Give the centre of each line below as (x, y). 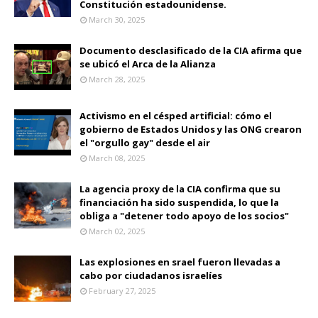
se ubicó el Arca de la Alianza (148, 64)
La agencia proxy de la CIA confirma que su (180, 188)
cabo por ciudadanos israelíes (151, 275)
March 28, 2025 (117, 79)
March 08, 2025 (117, 158)
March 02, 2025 (117, 231)
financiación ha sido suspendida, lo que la (179, 202)
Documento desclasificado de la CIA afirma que (191, 50)
